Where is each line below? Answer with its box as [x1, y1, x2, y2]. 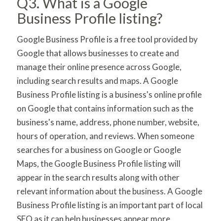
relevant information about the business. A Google [16, 186, 202, 197]
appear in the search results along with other [16, 172, 180, 183]
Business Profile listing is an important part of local [16, 200, 203, 211]
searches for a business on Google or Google [16, 145, 181, 155]
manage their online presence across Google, [16, 62, 182, 73]
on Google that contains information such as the [16, 103, 193, 114]
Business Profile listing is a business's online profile [16, 89, 202, 100]
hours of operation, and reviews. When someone [16, 131, 194, 142]
